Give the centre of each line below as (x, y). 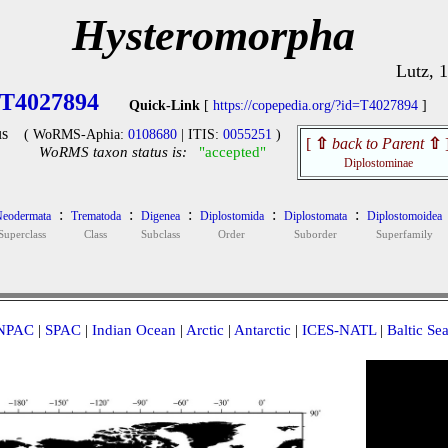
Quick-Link (164, 105)
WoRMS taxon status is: (113, 152)
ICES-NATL (338, 330)
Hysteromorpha (213, 35)
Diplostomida (231, 216)
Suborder (315, 234)
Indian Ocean (133, 330)
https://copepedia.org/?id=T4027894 (315, 105)
